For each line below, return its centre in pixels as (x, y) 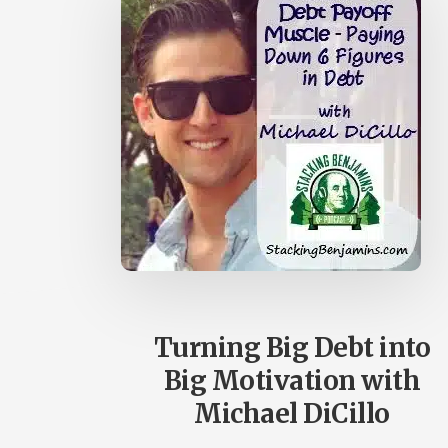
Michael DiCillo (292, 413)
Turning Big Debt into (292, 347)
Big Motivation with (292, 380)
